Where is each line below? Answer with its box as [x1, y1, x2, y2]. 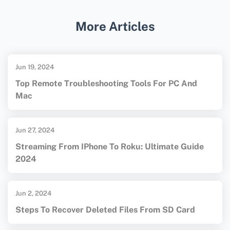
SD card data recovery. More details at [20, 9, 176, 20]
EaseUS [20, 24, 53, 35]
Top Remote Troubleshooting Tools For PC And [15, 79, 197, 89]
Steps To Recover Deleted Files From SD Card [15, 205, 195, 215]
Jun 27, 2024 [15, 126, 54, 135]
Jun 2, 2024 [15, 189, 51, 198]
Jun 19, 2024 [15, 63, 54, 71]
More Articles [75, 19, 155, 34]
